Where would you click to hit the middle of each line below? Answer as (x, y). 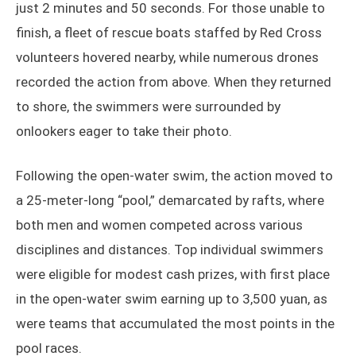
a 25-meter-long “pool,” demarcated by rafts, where (170, 201)
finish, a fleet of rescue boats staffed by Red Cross (169, 33)
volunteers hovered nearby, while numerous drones (167, 58)
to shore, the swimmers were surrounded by (148, 107)
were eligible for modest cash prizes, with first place (173, 275)
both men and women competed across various (159, 225)
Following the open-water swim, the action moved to (174, 176)
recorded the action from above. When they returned (174, 82)
